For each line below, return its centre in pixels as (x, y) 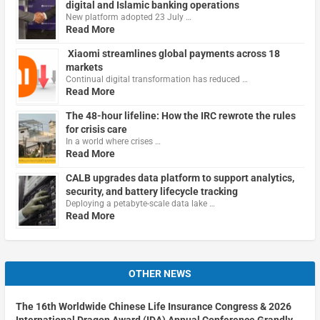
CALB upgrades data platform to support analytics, (180, 178)
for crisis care (96, 130)
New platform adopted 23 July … (128, 17)
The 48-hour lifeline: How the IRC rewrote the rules (180, 116)
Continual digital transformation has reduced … (156, 80)
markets (84, 67)
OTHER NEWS (160, 274)
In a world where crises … (113, 142)
